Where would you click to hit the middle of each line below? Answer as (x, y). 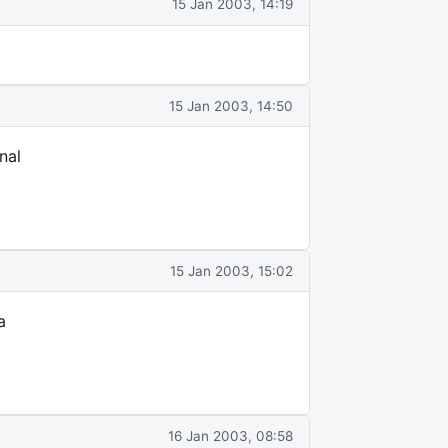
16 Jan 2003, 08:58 (230, 435)
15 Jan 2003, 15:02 (231, 270)
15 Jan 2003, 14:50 (231, 105)
